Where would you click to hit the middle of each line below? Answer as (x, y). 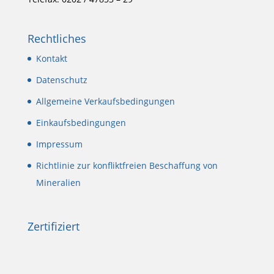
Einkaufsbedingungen (81, 123)
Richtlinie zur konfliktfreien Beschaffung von (127, 166)
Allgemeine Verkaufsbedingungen (105, 102)
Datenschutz (61, 80)
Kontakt (51, 59)
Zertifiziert (53, 227)
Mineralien (58, 183)
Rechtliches (57, 39)
